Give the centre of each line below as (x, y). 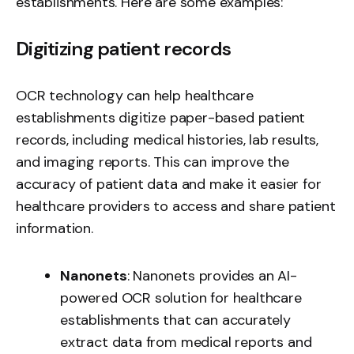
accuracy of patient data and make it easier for (169, 184)
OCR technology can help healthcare (135, 96)
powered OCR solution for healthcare (181, 298)
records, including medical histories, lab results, (168, 140)
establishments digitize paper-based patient (161, 118)
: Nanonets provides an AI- (212, 276)
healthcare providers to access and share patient (176, 206)
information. (55, 228)
